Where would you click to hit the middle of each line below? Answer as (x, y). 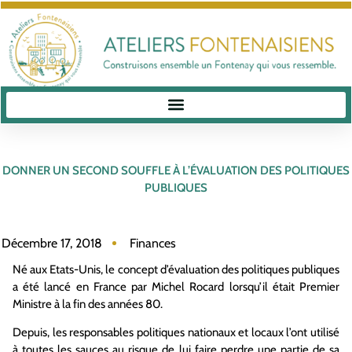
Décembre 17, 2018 (52, 243)
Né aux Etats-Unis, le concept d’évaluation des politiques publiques (176, 269)
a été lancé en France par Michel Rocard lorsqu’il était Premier (176, 286)
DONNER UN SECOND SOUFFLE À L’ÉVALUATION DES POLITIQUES (176, 170)
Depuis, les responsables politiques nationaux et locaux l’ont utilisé (176, 332)
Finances (153, 243)
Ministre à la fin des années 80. (88, 304)
